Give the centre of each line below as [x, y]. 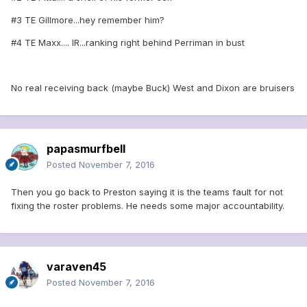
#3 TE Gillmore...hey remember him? [88, 20]
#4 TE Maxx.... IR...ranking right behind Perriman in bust [128, 43]
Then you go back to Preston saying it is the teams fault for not [147, 192]
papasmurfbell [86, 149]
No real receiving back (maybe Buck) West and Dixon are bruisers [153, 88]
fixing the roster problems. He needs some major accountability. [148, 206]
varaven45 [76, 267]
